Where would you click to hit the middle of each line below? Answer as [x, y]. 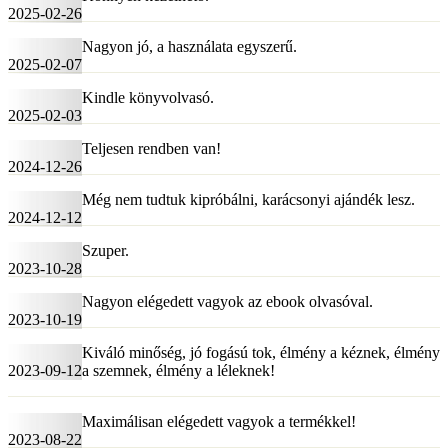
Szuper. [105, 251]
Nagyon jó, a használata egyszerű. [189, 47]
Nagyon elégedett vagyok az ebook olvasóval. [227, 302]
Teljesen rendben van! [151, 149]
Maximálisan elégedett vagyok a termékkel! [219, 422]
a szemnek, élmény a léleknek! [178, 371]
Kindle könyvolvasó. [148, 98]
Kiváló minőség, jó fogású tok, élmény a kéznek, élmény [261, 353]
